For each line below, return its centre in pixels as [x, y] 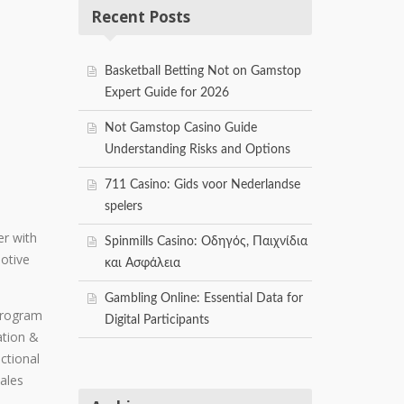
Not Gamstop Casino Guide [181, 129]
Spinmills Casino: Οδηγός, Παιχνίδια [206, 242]
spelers [124, 207]
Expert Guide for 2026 [167, 93]
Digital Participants [157, 321]
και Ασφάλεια [142, 264]
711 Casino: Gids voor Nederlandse [202, 185]
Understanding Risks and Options [197, 150]
